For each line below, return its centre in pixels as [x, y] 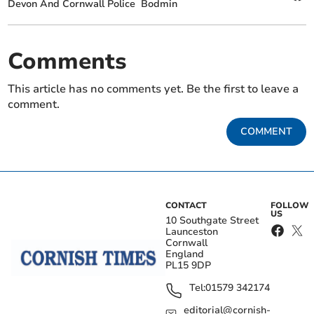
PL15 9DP [188, 266]
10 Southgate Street [212, 221]
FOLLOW [289, 206]
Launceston [192, 232]
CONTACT [186, 206]
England [185, 254]
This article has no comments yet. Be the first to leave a [153, 89]
